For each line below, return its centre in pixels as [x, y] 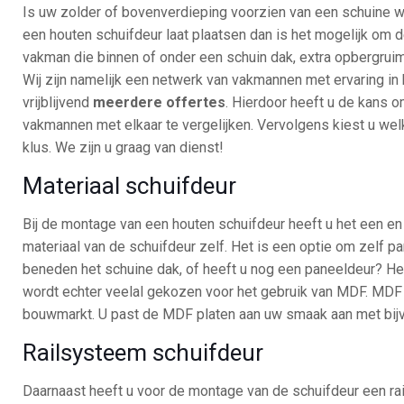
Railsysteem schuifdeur [143, 353]
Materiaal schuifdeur [130, 186]
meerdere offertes [160, 102]
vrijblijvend [58, 102]
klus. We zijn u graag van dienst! [124, 147]
